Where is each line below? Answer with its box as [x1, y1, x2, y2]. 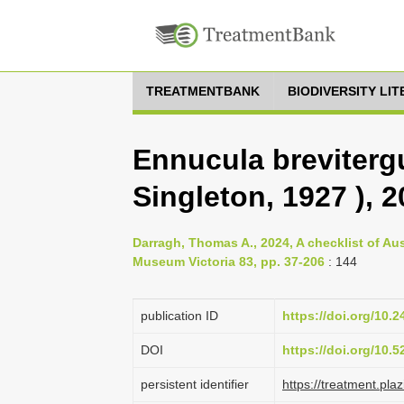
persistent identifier [141, 377, 249, 391]
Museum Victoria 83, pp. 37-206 [133, 254, 325, 269]
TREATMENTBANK [146, 84, 260, 98]
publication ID [141, 308, 218, 323]
